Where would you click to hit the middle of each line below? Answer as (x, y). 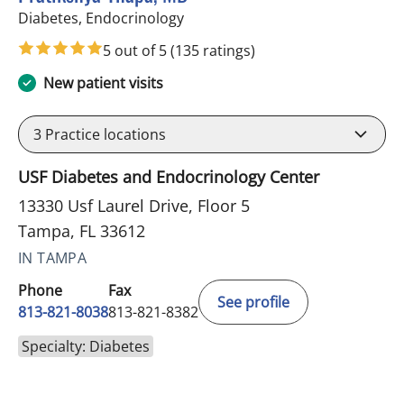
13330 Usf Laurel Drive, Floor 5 (134, 206)
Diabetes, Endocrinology (101, 18)
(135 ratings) (213, 51)
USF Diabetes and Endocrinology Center (169, 177)
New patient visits (103, 83)
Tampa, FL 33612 (82, 231)
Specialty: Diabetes (86, 347)
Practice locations (104, 135)
